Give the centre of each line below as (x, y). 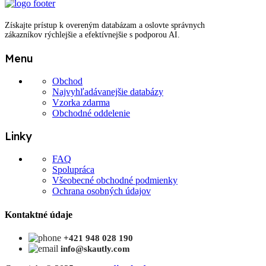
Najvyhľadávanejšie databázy (108, 92)
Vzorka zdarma (81, 103)
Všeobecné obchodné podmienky (115, 180)
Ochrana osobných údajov (102, 191)
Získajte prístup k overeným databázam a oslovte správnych (105, 26)
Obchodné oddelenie (91, 113)
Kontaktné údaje (39, 214)
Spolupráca (73, 170)
